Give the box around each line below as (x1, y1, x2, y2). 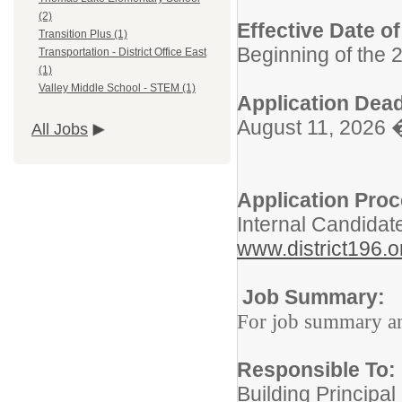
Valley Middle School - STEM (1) (39, 82, 196, 95)
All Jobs (31, 120, 88, 139)
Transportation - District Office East (39, 46, 206, 59)
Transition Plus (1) (39, 28, 127, 41)
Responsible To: (237, 358, 396, 381)
